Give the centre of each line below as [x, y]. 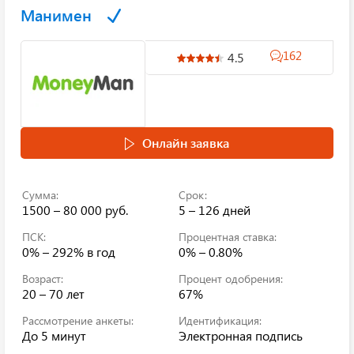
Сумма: [40, 195]
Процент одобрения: [231, 279]
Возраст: [43, 279]
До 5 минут [54, 335]
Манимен [56, 15]
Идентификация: [220, 320]
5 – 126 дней [215, 210]
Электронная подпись [241, 335]
